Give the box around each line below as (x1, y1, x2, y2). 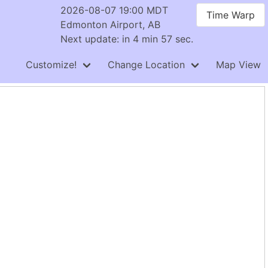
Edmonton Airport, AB (60, 19, 160, 31)
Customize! (26, 59, 77, 71)
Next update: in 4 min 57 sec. (60, 33, 193, 45)
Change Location (108, 59, 185, 71)
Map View (216, 59, 261, 71)
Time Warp (206, 9, 255, 21)
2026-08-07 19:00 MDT (60, 4, 168, 16)
